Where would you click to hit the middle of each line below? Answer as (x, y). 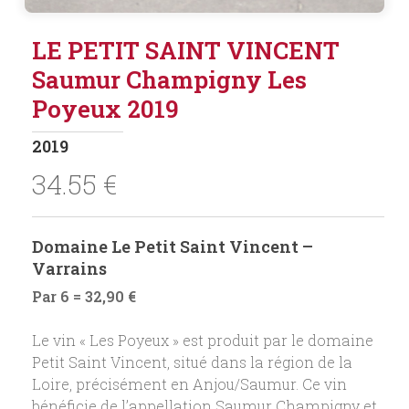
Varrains (69, 269)
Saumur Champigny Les (169, 80)
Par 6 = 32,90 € (84, 297)
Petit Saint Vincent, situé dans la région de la (192, 362)
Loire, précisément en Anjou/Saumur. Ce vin (189, 384)
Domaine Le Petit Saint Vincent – (172, 247)
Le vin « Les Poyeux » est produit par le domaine (202, 341)
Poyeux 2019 (105, 109)
